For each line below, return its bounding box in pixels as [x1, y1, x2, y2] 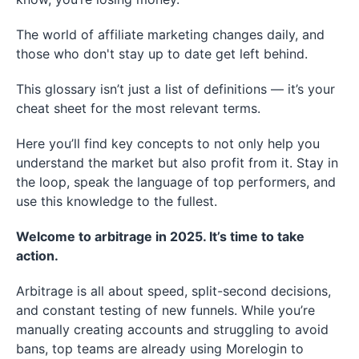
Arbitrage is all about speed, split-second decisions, [16, 282, 331, 299]
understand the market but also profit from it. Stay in [16, 154, 338, 171]
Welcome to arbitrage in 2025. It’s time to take [16, 228, 305, 244]
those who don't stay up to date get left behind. [16, 45, 308, 62]
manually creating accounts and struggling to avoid [16, 321, 329, 337]
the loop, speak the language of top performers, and [16, 173, 336, 190]
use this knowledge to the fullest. [16, 192, 217, 209]
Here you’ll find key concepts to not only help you [16, 135, 320, 151]
